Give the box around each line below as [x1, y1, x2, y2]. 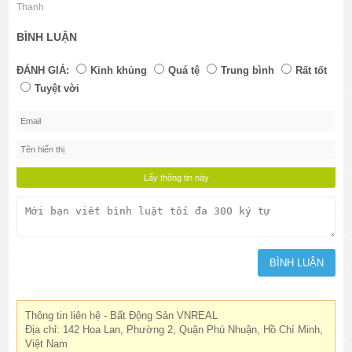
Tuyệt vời [35, 82, 80, 94]
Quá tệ [168, 64, 200, 76]
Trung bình [221, 64, 275, 76]
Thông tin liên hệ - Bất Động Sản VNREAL [25, 309, 218, 321]
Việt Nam [25, 337, 68, 350]
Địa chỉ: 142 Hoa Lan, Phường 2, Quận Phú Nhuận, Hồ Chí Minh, [25, 323, 324, 335]
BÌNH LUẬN [16, 30, 78, 43]
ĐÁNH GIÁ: [16, 64, 70, 76]
